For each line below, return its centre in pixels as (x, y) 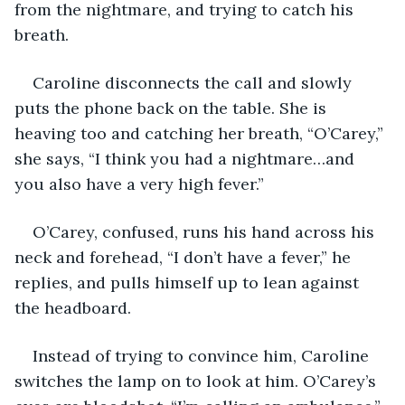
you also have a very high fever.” (139, 184)
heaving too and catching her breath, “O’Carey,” (201, 133)
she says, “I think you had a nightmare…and (187, 158)
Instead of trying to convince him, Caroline (203, 355)
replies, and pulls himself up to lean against (189, 282)
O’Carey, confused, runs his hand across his (206, 231)
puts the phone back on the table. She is (173, 108)
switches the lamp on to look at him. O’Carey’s (198, 381)
